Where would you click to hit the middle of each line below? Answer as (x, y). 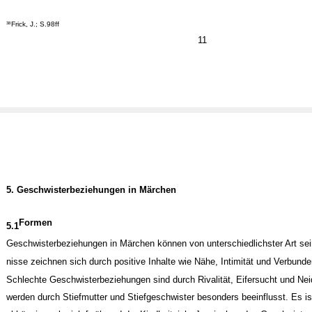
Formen (36, 223)
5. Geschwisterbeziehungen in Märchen (91, 189)
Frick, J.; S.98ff (36, 24)
